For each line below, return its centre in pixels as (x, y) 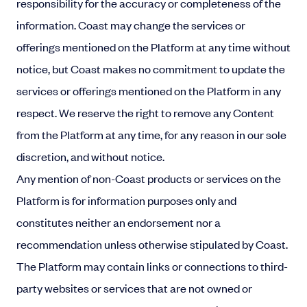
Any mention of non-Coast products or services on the (149, 178)
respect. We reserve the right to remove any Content (145, 112)
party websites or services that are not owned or (134, 288)
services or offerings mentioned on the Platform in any (149, 90)
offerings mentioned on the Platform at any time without (153, 47)
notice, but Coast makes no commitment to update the (151, 69)
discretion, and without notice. (90, 156)
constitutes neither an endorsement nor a (119, 222)
